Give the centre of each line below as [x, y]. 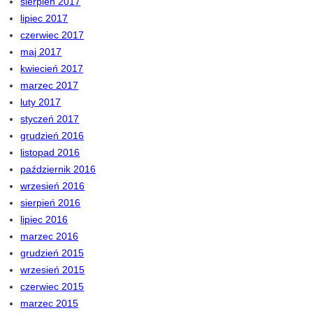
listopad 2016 [50, 153]
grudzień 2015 [52, 253]
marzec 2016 [50, 236]
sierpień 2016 [51, 203]
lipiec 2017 [44, 19]
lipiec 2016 [44, 220]
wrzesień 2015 [53, 270]
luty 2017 [41, 102]
